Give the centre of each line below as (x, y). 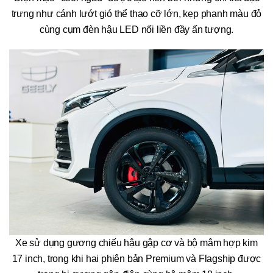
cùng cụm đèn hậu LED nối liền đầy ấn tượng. (136, 30)
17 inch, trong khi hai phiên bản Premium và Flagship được (136, 258)
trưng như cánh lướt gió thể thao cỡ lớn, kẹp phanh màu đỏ (136, 14)
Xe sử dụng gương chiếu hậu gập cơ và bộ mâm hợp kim (136, 243)
